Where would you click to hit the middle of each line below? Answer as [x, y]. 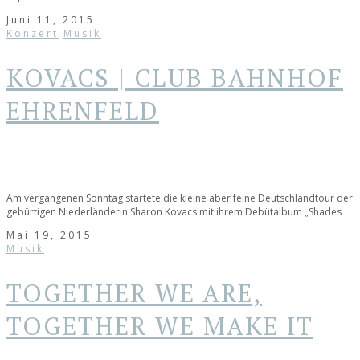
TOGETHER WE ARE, [134, 292]
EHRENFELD [83, 111]
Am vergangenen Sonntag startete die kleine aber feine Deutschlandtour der [180, 198]
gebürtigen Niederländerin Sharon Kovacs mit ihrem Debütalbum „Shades [174, 211]
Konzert [33, 34]
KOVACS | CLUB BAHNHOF [175, 78]
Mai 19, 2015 [49, 235]
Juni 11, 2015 [51, 20]
